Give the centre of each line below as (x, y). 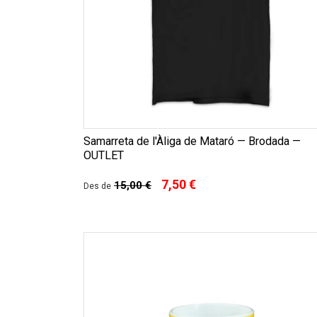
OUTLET (104, 156)
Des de (97, 186)
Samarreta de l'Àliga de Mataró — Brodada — (192, 142)
